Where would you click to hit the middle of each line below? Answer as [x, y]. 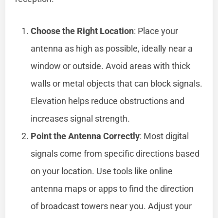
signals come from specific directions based [115, 153]
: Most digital [164, 136]
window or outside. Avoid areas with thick [111, 66]
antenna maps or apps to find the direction [112, 188]
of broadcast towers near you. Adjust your [111, 206]
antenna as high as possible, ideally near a [112, 48]
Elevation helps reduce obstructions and [108, 101]
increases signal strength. [81, 118]
